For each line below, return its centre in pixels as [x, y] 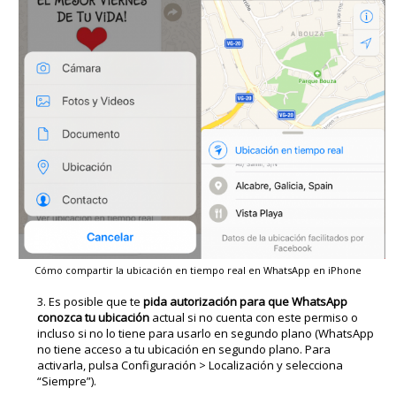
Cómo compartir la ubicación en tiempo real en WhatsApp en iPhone [198, 270]
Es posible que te [96, 302]
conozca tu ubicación [94, 318]
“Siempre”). [67, 381]
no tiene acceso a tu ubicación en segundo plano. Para [184, 350]
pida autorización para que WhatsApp [246, 302]
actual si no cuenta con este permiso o [254, 318]
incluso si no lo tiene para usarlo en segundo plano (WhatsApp [206, 334]
